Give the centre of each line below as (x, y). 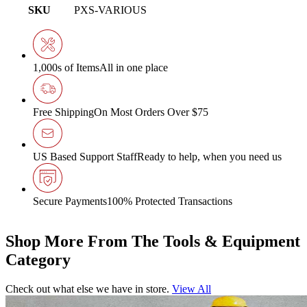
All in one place (134, 67)
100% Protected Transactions (170, 201)
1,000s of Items (66, 67)
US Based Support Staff (85, 157)
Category (38, 259)
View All (192, 288)
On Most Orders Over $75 (151, 112)
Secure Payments (70, 201)
